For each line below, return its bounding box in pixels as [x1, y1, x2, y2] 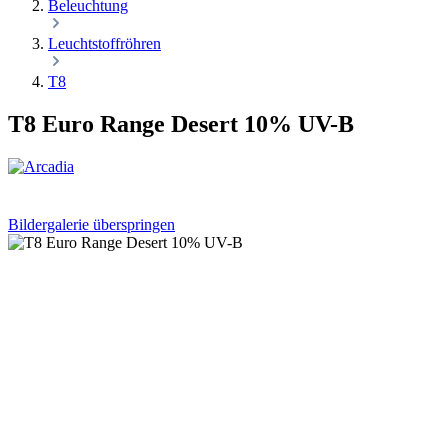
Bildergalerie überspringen [8, 215, 175, 233]
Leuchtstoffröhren [48, 35, 161, 52]
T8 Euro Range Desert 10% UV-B [8, 110, 354, 137]
